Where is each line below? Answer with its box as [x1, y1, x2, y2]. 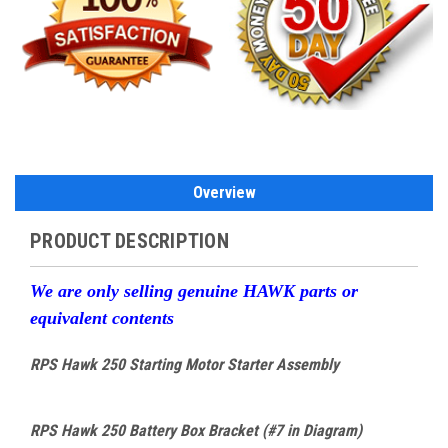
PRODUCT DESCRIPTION [30, 228, 229, 253]
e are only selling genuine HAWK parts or [45, 280, 358, 301]
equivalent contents [30, 307, 174, 328]
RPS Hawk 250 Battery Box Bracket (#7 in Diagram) [30, 420, 362, 440]
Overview [192, 182, 256, 202]
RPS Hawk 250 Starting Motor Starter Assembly [30, 354, 339, 374]
